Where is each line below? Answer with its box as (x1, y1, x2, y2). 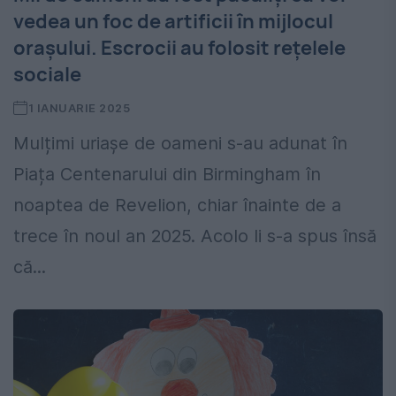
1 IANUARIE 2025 (27, 101, 131, 116)
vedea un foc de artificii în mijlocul (13, 8, 333, 35)
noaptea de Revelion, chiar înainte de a (13, 194, 341, 217)
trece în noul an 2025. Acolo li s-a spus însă (13, 225, 377, 247)
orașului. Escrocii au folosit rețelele (13, 34, 346, 62)
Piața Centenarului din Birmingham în (13, 164, 321, 186)
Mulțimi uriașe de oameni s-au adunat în (13, 133, 347, 155)
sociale (13, 61, 81, 88)
